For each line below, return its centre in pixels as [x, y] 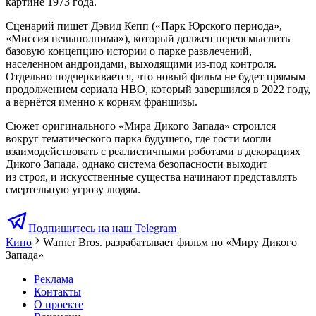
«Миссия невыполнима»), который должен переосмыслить [148, 39]
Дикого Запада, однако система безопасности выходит [136, 164]
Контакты [57, 292]
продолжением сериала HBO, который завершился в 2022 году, [158, 90]
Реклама [54, 279]
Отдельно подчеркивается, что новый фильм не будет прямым [156, 77]
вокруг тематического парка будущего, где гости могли [139, 139]
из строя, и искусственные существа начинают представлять [151, 177]
